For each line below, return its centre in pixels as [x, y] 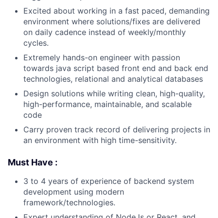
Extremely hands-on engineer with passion [102, 57]
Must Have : [33, 162]
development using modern [74, 191]
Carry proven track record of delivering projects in [117, 129]
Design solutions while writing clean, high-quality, [114, 93]
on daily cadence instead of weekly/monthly [105, 32]
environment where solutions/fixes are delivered [112, 21]
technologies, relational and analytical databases [113, 79]
